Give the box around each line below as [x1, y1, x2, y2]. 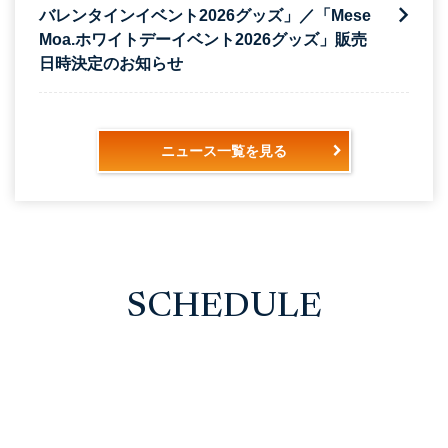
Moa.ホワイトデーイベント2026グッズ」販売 [39, 30, 367, 48]
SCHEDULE [126, 289, 322, 325]
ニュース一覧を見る [160, 142, 287, 159]
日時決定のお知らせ [39, 54, 183, 72]
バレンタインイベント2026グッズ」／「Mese [39, 6, 371, 24]
